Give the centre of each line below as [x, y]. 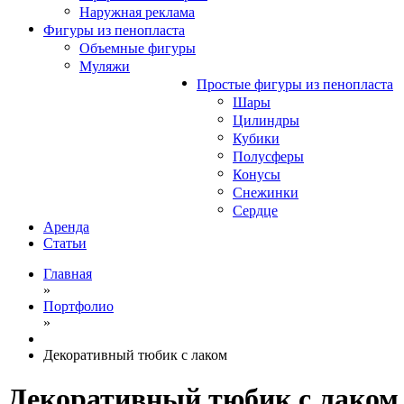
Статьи [65, 243]
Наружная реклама [137, 12]
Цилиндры [266, 120]
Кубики [256, 138]
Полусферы [268, 156]
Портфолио [78, 306]
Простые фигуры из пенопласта [295, 84]
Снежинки [266, 192]
